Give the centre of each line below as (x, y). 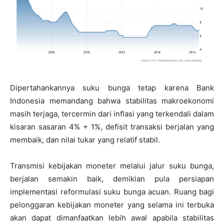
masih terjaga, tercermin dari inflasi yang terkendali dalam (112, 113)
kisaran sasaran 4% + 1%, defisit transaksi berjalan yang (112, 126)
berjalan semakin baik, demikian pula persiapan (112, 178)
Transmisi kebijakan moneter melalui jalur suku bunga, (112, 165)
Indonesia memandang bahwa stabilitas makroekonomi (112, 100)
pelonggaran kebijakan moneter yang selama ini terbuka (112, 204)
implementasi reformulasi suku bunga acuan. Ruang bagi (112, 191)
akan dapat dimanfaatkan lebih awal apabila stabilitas (112, 217)
